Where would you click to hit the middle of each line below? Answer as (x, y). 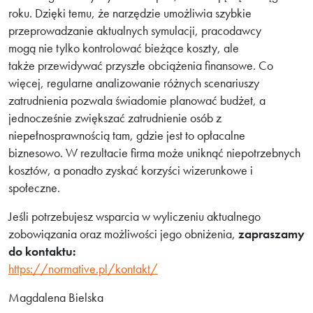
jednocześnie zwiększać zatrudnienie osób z (115, 118)
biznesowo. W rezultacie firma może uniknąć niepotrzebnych (154, 153)
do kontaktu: (42, 251)
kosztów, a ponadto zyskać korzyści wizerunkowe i (131, 170)
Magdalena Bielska (56, 297)
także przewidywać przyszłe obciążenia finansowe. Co (141, 65)
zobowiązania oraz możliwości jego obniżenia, (123, 234)
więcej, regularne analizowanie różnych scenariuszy (134, 83)
